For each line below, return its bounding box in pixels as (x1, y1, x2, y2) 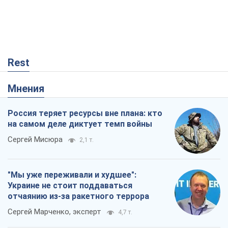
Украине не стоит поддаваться (8, 181, 132, 191)
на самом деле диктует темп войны (8, 119, 152, 129)
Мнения (16, 82, 44, 95)
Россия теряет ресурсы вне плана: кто (8, 108, 162, 119)
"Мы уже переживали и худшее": (8, 170, 136, 180)
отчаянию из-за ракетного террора (8, 191, 149, 202)
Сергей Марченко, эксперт (8, 207, 101, 217)
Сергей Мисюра (8, 135, 63, 145)
